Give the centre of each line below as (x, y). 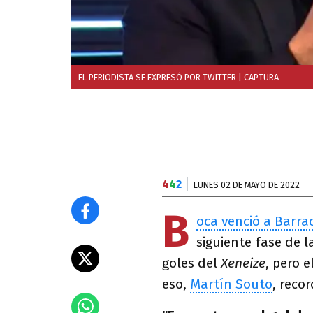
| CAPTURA (257, 77)
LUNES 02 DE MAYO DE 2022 (247, 185)
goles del (191, 263)
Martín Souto (231, 284)
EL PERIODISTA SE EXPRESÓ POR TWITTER (157, 77)
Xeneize (243, 263)
